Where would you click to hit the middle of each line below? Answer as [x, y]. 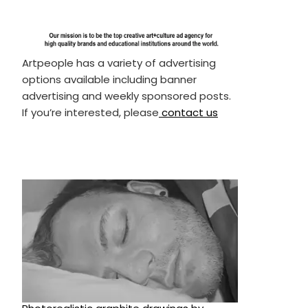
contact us [188, 112]
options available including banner [109, 79]
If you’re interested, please [90, 112]
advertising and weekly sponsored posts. [126, 96]
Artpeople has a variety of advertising [119, 63]
